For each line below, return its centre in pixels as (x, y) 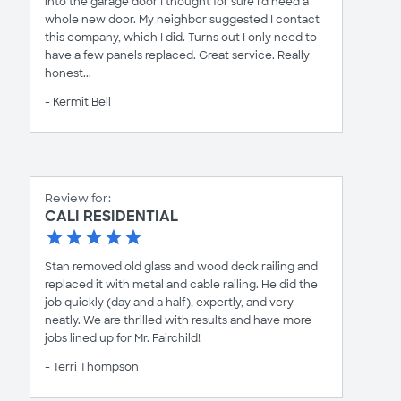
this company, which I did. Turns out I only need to (181, 38)
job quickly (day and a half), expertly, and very (169, 303)
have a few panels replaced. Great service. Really (177, 55)
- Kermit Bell (78, 102)
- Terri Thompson (92, 367)
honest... (68, 73)
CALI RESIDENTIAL (111, 216)
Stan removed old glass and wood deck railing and (181, 267)
